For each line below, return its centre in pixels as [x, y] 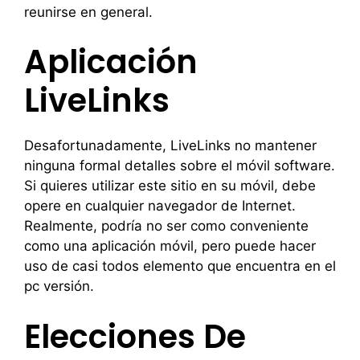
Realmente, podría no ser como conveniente [166, 226]
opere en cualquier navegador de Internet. [160, 206]
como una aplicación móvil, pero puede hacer [170, 246]
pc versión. [59, 286]
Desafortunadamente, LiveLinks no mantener [170, 145]
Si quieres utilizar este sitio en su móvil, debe [170, 186]
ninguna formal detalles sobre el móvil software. [180, 166]
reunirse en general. [88, 12]
